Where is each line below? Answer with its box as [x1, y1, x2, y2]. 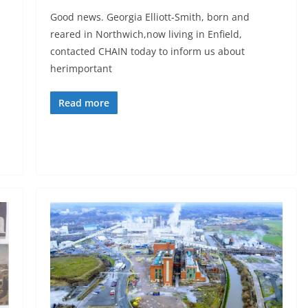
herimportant [49, 62, 112, 76]
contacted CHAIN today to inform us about [49, 45, 245, 58]
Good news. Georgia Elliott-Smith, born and [49, 10, 250, 24]
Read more [58, 96, 109, 110]
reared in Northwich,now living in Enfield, [49, 27, 242, 41]
